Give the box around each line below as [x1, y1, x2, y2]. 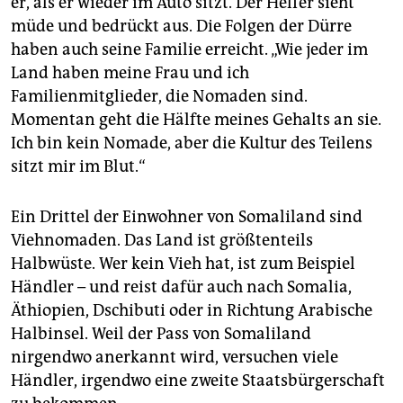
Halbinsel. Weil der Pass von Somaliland [11, 324, 311, 345]
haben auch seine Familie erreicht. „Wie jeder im [11, 40, 368, 60]
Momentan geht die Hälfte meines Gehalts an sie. [11, 110, 381, 130]
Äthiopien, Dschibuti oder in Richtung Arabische [11, 300, 372, 321]
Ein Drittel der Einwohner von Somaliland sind [11, 207, 363, 228]
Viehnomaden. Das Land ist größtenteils [11, 230, 313, 251]
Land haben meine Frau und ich [11, 63, 249, 84]
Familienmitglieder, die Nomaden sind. [11, 86, 308, 107]
